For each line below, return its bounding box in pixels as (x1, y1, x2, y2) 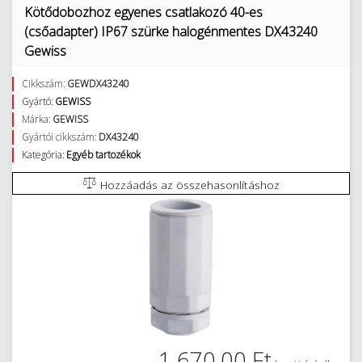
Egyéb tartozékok (66, 148, 141, 162)
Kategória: (22, 148, 65, 162)
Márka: (22, 112, 51, 126)
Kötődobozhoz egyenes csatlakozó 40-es (24, 3, 263, 21)
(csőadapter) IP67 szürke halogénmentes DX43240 (24, 23, 318, 40)
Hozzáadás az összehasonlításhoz (100, 177, 280, 192)
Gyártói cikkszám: (22, 130, 97, 144)
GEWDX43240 (67, 77, 129, 90)
